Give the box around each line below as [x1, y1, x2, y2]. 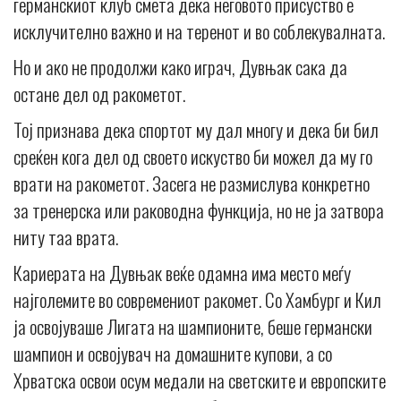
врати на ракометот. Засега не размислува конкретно [13, 168, 370, 197]
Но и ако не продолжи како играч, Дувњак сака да [13, 52, 347, 81]
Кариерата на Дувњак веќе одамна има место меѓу [13, 258, 351, 286]
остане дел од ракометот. [13, 79, 185, 107]
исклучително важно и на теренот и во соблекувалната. [13, 16, 385, 45]
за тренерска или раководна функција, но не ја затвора [13, 195, 384, 224]
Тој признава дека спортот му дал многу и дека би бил [13, 115, 379, 143]
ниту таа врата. [13, 222, 118, 251]
